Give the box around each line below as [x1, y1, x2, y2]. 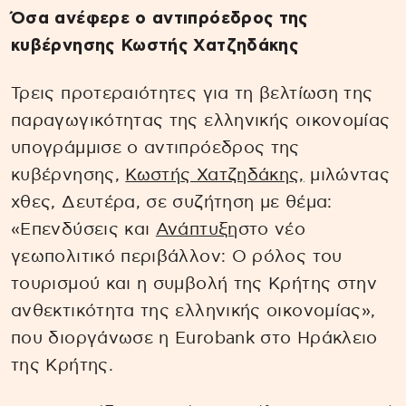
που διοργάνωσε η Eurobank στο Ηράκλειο [11, 329, 378, 347]
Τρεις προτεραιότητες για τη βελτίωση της [11, 84, 373, 102]
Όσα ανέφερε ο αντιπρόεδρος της [11, 9, 308, 27]
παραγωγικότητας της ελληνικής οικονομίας [11, 111, 391, 130]
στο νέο [237, 220, 306, 238]
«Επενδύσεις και [11, 220, 156, 238]
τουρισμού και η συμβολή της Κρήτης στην [11, 275, 378, 293]
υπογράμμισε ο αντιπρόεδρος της [11, 139, 300, 157]
